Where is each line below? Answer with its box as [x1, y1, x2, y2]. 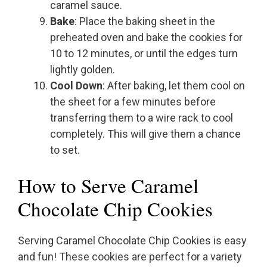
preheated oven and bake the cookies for [50, 30, 243, 44]
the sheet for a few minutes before [50, 95, 216, 108]
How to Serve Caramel [18, 172, 198, 198]
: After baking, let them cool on [103, 79, 245, 92]
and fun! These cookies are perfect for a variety [18, 250, 242, 263]
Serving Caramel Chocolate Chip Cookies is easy [18, 234, 247, 247]
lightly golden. [50, 63, 115, 76]
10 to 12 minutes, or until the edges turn [50, 46, 238, 60]
